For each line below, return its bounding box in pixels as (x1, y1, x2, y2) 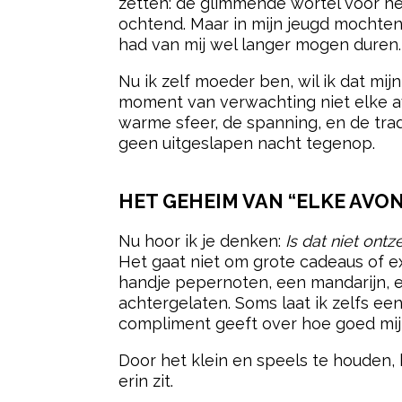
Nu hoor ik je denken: (118, 231, 285, 250)
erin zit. (118, 371, 173, 390)
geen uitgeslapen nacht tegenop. (118, 133, 375, 153)
